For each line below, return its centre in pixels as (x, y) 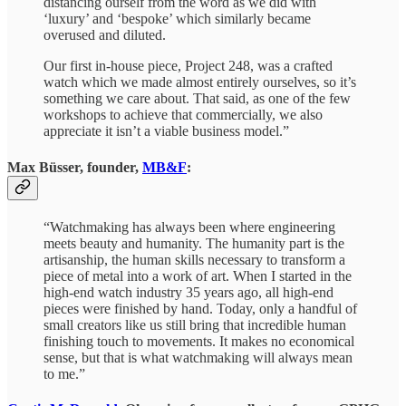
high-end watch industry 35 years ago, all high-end (188, 292)
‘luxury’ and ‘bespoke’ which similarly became (177, 19)
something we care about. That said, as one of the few (197, 99)
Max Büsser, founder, (75, 167)
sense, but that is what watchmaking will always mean (198, 357)
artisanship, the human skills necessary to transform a (194, 259)
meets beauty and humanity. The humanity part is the (194, 243)
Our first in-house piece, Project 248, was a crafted (188, 66)
